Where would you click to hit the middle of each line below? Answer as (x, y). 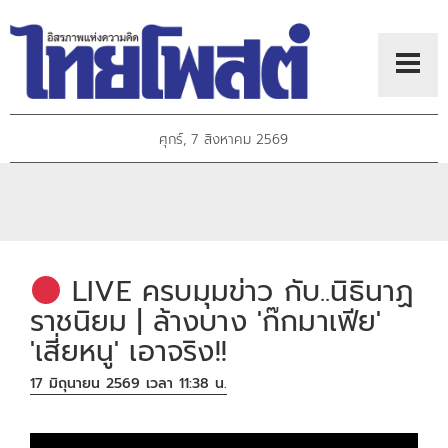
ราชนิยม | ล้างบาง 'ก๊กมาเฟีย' (206, 322)
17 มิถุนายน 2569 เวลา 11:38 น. (129, 383)
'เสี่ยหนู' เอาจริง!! (128, 352)
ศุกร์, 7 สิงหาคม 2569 (224, 140)
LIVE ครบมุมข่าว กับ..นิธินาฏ (237, 292)
